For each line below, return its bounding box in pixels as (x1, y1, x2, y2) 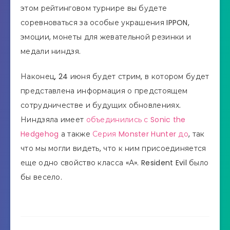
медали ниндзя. (21, 46, 81, 56)
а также (59, 128, 93, 139)
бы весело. (21, 171, 62, 182)
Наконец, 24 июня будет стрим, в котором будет (21, 71, 209, 82)
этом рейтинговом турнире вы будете (21, 3, 167, 13)
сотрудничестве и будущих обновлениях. (21, 100, 181, 110)
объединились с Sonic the (86, 114, 186, 125)
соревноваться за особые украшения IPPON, (21, 17, 189, 28)
